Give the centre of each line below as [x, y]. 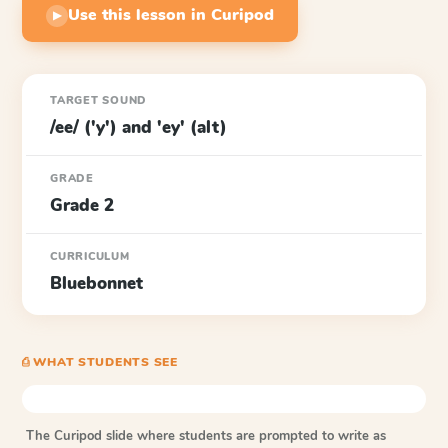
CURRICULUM [90, 256]
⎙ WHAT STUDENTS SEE [100, 362]
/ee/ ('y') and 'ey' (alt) [138, 127]
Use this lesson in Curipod [171, 15]
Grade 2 [82, 205]
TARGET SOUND [99, 100]
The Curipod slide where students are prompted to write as [206, 436]
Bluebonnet [96, 283]
